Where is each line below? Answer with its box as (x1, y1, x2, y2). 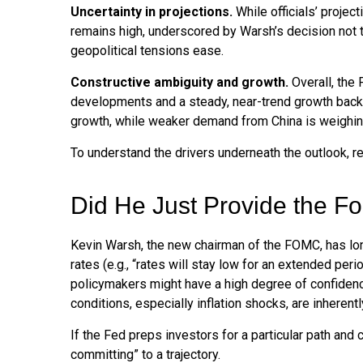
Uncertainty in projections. (70, 4, 233, 19)
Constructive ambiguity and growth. (70, 75, 288, 90)
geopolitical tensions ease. (70, 43, 224, 58)
